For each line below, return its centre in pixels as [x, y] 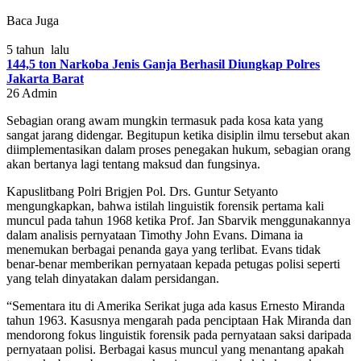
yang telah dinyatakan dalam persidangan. [113, 278]
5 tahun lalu [38, 49]
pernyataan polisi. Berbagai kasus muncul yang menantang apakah [175, 349]
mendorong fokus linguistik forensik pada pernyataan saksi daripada [179, 334]
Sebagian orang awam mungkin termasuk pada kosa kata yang [165, 120]
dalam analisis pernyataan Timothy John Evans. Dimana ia [155, 234]
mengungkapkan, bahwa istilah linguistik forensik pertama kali [165, 205]
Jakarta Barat [45, 78]
